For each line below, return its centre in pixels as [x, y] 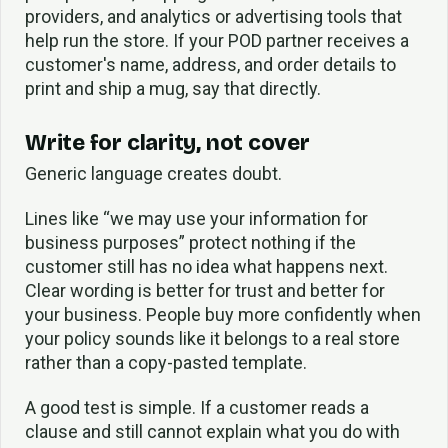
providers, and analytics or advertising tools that [213, 16]
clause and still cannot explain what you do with [212, 431]
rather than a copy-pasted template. [166, 363]
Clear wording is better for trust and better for [205, 291]
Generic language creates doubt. [153, 174]
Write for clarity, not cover [167, 142]
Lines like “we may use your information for [196, 219]
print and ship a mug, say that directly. [173, 88]
